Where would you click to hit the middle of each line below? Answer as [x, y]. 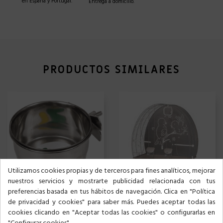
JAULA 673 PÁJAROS [150, 202]
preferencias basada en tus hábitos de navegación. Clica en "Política [111, 192]
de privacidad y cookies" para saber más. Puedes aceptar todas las [111, 203]
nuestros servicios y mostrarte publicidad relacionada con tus [111, 182]
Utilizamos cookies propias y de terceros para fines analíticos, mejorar [111, 171]
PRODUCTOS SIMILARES [111, 70]
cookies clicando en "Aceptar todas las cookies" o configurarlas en [111, 213]
